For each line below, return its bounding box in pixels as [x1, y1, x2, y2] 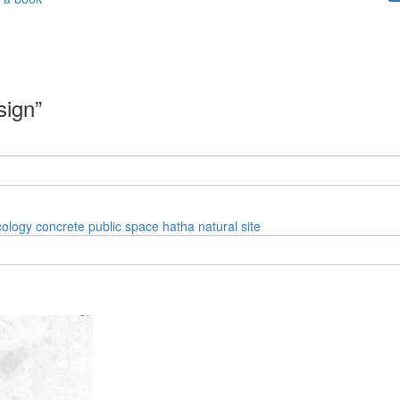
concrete [36, 216, 85, 235]
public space [88, 216, 159, 235]
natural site [198, 216, 261, 235]
